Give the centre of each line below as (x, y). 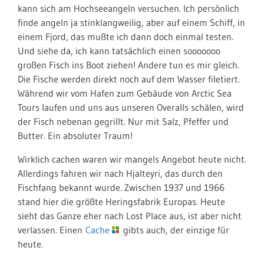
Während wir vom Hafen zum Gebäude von (105, 93)
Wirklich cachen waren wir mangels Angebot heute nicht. (132, 159)
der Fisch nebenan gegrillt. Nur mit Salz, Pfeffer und (123, 122)
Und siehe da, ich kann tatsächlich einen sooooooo (119, 51)
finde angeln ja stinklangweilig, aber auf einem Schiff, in (131, 23)
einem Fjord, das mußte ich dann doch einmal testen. (126, 37)
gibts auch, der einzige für (175, 230)
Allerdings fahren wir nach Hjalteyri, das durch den (120, 174)
